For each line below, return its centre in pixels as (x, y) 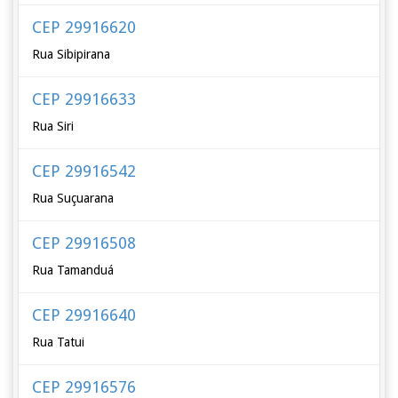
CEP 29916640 (84, 315)
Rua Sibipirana (72, 54)
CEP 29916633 (84, 99)
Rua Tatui (59, 342)
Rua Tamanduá (73, 270)
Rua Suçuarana (73, 198)
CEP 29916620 (84, 27)
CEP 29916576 (84, 387)
